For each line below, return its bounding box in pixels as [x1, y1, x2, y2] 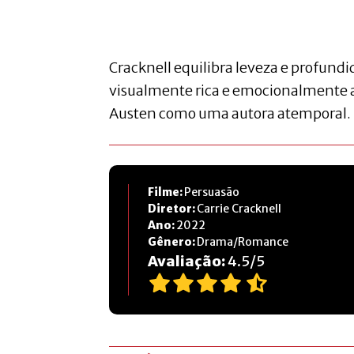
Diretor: [148, 201, 197, 216]
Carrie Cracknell [197, 201, 281, 216]
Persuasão [184, 184, 239, 199]
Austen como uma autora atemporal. [109, 104, 351, 122]
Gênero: [148, 234, 197, 249]
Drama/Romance [197, 234, 288, 249]
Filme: [148, 184, 184, 199]
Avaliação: [148, 251, 228, 270]
